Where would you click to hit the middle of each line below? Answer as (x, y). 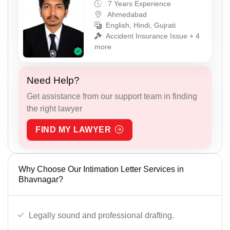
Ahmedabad (126, 14)
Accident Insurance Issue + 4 (153, 36)
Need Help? (53, 81)
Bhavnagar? (41, 180)
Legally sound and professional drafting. (101, 216)
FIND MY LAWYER (73, 130)
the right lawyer (54, 109)
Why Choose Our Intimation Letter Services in (101, 169)
